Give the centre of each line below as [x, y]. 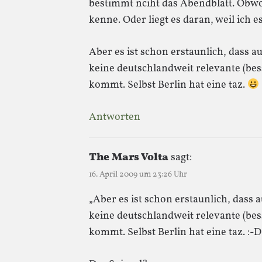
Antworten [115, 117]
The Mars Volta [129, 157]
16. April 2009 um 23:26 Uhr [138, 174]
